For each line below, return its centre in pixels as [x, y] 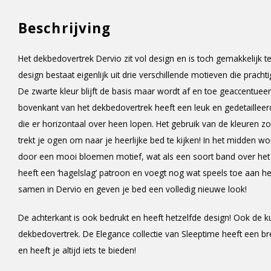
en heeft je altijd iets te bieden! [77, 250]
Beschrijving [65, 28]
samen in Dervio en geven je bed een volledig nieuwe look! [132, 189]
